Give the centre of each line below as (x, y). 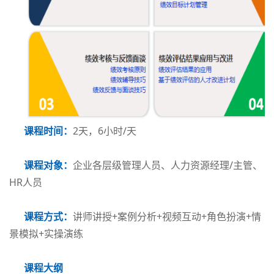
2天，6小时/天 (105, 131)
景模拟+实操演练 (46, 233)
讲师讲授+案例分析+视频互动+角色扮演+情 (167, 216)
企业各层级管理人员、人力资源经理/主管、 (168, 165)
